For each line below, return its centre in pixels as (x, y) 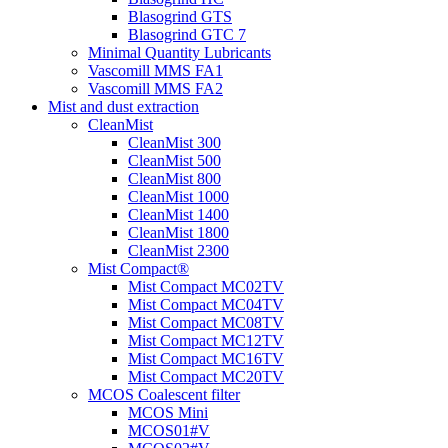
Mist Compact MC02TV (206, 286)
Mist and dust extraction (123, 106)
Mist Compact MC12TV (206, 340)
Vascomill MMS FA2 (155, 88)
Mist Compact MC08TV (206, 322)
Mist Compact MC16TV (206, 358)
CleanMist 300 (174, 142)
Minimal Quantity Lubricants (179, 52)
